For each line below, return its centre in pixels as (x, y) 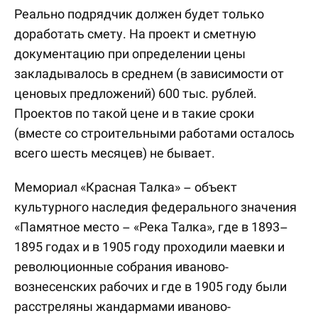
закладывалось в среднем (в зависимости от (149, 73)
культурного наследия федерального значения (155, 207)
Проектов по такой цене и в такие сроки (134, 113)
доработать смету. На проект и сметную (135, 34)
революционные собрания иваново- (121, 267)
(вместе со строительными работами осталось (154, 133)
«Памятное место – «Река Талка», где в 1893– (151, 227)
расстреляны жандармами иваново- (122, 306)
